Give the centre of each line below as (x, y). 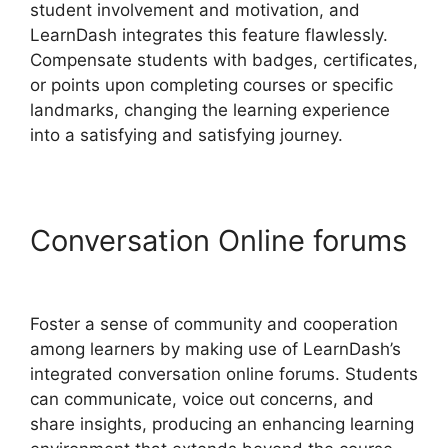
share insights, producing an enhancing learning (222, 424)
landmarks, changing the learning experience (210, 110)
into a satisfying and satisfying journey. (186, 135)
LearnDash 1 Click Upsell (198, 275)
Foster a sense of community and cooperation (214, 324)
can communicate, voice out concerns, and (202, 399)
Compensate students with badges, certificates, (224, 60)
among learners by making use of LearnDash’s (215, 349)
